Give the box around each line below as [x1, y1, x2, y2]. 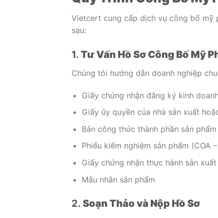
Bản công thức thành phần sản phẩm [81, 124, 217, 134]
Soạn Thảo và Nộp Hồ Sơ [83, 198, 200, 210]
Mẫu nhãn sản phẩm [81, 174, 155, 184]
